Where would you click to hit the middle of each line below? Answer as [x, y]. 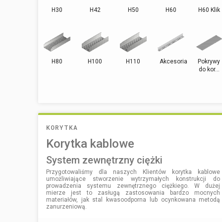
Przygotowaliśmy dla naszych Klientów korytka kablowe [133, 172]
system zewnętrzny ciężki [107, 160]
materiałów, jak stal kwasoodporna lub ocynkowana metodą [133, 199]
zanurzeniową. [66, 206]
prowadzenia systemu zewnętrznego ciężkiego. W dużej [133, 186]
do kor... [209, 69]
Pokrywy [209, 61]
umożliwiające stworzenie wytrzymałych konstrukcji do [133, 179]
